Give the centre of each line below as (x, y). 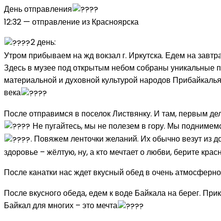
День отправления (38, 9)
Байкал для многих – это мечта (61, 206)
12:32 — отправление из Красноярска (71, 22)
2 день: (43, 42)
